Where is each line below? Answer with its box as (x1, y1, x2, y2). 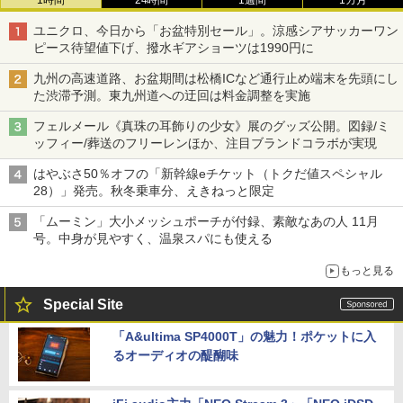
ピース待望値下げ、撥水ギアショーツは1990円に (33, 40, 314, 55)
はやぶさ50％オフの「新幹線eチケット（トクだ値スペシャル (33, 166, 382, 181)
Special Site (43, 296, 123, 312)
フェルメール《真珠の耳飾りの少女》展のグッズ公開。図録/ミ (33, 118, 390, 133)
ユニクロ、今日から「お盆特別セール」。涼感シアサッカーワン (33, 22, 399, 38)
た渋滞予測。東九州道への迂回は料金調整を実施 (33, 87, 310, 103)
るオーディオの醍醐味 (112, 347, 238, 363)
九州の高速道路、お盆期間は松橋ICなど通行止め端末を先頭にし (33, 70, 399, 85)
